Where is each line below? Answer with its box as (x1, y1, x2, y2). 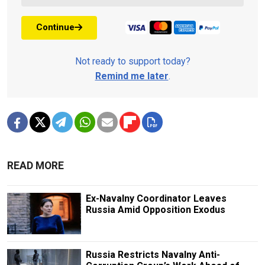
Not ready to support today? (75, 55, 190, 67)
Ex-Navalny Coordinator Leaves (85, 192, 227, 204)
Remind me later (95, 70, 169, 82)
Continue (36, 22, 75, 33)
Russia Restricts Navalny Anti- (85, 248, 220, 260)
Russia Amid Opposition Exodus (85, 203, 225, 215)
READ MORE (7, 159, 64, 172)
